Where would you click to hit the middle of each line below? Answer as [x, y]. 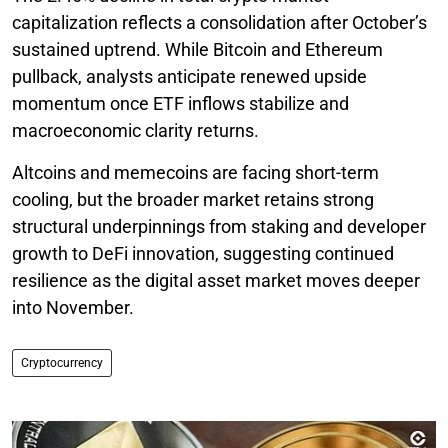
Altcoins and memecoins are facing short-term [195, 172]
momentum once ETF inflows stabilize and [180, 103]
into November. [73, 307]
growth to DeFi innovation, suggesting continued [203, 253]
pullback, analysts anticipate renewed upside [189, 76]
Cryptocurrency [62, 362]
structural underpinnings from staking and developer [219, 226]
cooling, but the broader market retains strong [193, 199]
